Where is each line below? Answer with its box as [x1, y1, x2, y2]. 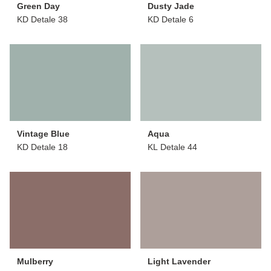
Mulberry [17, 256, 53, 266]
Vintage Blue [17, 128, 70, 139]
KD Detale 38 [17, 14, 68, 24]
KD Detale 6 [148, 14, 194, 24]
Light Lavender [148, 256, 211, 266]
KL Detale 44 [148, 142, 197, 152]
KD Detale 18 [17, 142, 68, 152]
